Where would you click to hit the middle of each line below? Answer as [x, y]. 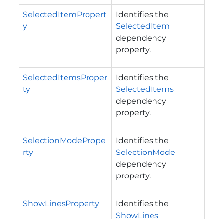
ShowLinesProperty [61, 203]
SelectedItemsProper [65, 77]
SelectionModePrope [64, 140]
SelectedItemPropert [65, 14]
